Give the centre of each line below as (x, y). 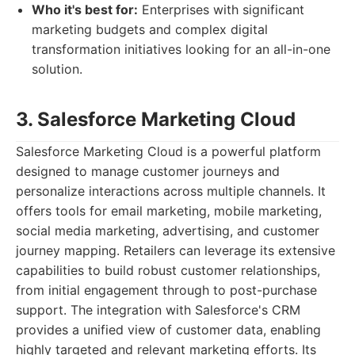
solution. (57, 69)
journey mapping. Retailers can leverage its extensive (176, 250)
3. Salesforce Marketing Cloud (156, 119)
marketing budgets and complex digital (150, 29)
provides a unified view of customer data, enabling (168, 330)
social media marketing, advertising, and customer (168, 231)
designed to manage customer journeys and (148, 171)
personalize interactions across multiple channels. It (171, 191)
